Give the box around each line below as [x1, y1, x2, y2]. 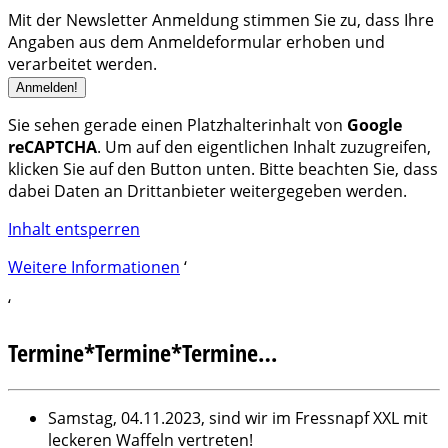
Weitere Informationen [8, 256, 180, 279]
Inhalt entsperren [8, 218, 140, 241]
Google [347, 114, 402, 137]
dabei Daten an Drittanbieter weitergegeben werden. [8, 180, 407, 203]
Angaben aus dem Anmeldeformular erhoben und [8, 31, 385, 54]
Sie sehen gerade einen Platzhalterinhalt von [8, 114, 347, 137]
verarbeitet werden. [8, 53, 157, 76]
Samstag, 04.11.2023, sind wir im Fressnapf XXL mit [48, 407, 428, 430]
